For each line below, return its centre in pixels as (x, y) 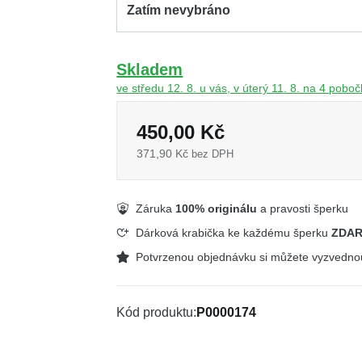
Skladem (150, 69)
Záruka (156, 208)
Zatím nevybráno (179, 10)
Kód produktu (155, 312)
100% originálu (217, 208)
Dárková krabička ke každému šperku (234, 233)
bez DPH (213, 154)
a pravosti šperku (303, 208)
